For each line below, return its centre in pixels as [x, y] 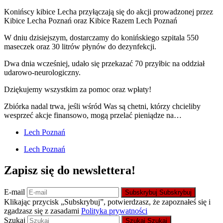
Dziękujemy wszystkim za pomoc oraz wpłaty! [78, 90]
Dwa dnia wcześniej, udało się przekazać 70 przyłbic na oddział [104, 64]
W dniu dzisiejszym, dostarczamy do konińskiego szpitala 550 [101, 38]
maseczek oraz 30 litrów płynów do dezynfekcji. [80, 47]
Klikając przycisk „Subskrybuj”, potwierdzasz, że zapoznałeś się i [107, 202]
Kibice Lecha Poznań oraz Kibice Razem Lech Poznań [91, 21]
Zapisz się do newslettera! [70, 170]
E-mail [15, 192]
